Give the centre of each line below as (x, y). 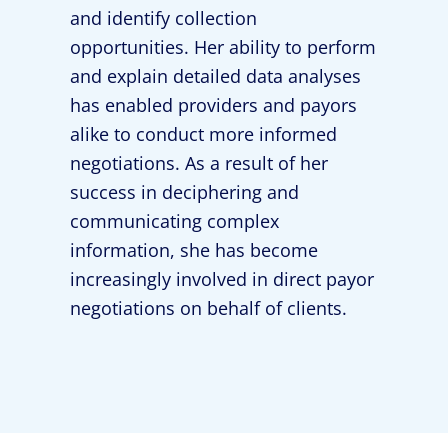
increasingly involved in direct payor (222, 279)
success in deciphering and (184, 192)
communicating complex (174, 221)
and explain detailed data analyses (215, 76)
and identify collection (163, 18)
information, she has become (194, 250)
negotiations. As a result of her (199, 163)
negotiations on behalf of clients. (208, 308)
